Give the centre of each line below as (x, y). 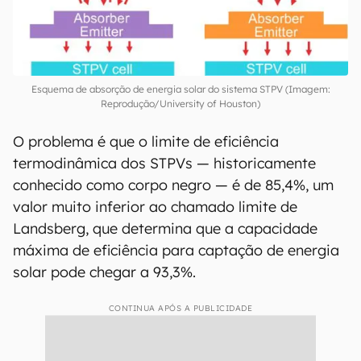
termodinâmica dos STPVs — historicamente (164, 164)
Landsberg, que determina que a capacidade (165, 229)
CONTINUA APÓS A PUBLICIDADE (180, 309)
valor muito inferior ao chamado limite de (155, 207)
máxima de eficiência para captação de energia (176, 251)
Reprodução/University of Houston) (180, 104)
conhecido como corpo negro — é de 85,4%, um (173, 185)
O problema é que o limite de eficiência (146, 142)
